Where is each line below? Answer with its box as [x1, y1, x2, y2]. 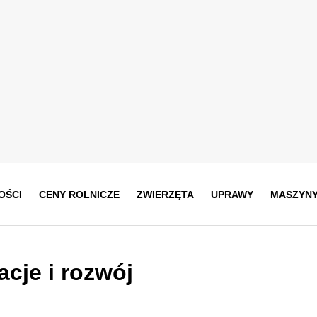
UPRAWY [210, 188, 253, 200]
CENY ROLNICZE [38, 188, 120, 200]
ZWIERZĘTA [136, 188, 194, 200]
